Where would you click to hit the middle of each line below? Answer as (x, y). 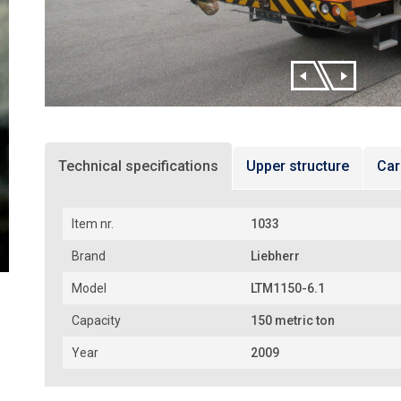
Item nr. (93, 224)
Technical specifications (138, 166)
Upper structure (298, 166)
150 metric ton (293, 320)
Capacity (96, 320)
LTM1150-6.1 (288, 288)
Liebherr (275, 256)
